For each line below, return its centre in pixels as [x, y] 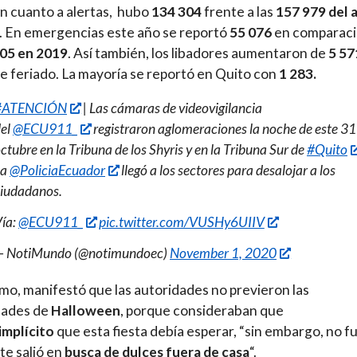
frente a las [239, 11]
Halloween [86, 311]
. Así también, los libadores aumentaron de [198, 53]
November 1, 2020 [223, 253]
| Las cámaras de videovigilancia [171, 108]
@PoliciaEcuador [57, 171]
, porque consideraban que [202, 311]
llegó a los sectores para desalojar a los [227, 171]
